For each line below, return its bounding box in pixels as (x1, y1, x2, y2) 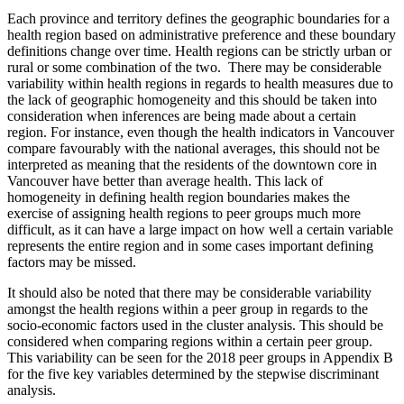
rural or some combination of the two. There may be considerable (7, 60, 381, 76)
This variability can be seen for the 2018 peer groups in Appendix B (7, 350, 393, 366)
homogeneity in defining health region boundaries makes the (7, 189, 350, 206)
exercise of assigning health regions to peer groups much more (7, 206, 361, 222)
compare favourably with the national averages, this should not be (7, 141, 380, 157)
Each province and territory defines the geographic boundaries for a (7, 11, 390, 27)
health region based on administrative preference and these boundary (7, 27, 396, 43)
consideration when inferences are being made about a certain (7, 108, 356, 124)
